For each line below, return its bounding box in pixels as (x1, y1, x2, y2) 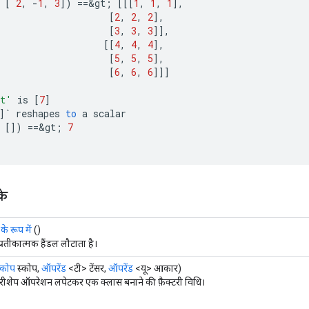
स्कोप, (15, 262, 41, 274)
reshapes (16, 106, 60, 120)
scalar (93, 106, 126, 120)
